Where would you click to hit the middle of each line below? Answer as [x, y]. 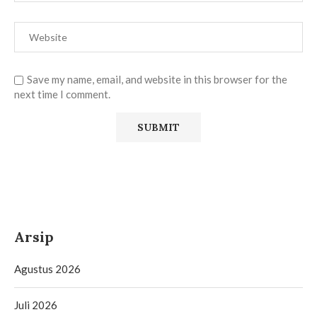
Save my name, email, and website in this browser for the [157, 79]
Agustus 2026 [47, 269]
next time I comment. [62, 94]
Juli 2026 [36, 305]
